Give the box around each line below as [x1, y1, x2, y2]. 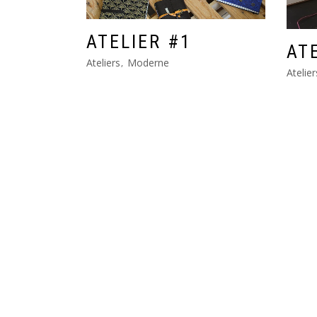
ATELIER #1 [86, 31, 192, 53]
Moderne [127, 56, 169, 69]
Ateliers [86, 56, 120, 69]
